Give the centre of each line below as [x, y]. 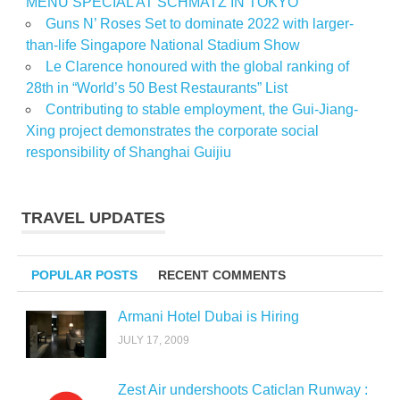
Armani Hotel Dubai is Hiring [208, 317]
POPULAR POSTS [85, 275]
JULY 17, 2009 [153, 340]
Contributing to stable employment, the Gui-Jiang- [201, 109]
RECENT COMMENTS [221, 275]
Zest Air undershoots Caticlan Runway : [242, 390]
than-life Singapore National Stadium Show [162, 45]
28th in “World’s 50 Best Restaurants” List [156, 87]
